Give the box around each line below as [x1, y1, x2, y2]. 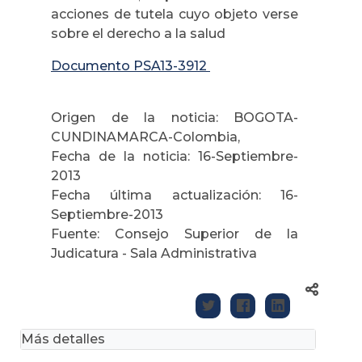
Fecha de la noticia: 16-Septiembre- [51, 148, 298, 164]
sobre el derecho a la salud [51, 25, 225, 41]
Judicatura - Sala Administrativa [51, 245, 260, 261]
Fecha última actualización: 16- [51, 187, 298, 203]
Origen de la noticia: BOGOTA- [51, 109, 298, 125]
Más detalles [21, 330, 105, 347]
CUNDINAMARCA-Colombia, [51, 128, 243, 145]
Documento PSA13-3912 [51, 57, 210, 74]
